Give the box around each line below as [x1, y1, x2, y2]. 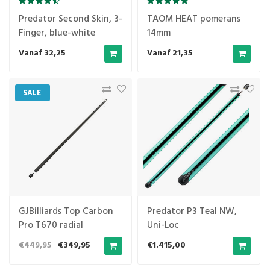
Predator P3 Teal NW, [147, 204, 237, 219]
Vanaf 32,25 [18, 46, 66, 61]
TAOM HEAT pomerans [147, 11, 240, 27]
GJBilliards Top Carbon [18, 204, 113, 219]
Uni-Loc [147, 218, 179, 233]
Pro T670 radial [18, 218, 83, 233]
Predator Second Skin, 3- [18, 11, 122, 27]
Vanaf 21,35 [147, 46, 193, 61]
